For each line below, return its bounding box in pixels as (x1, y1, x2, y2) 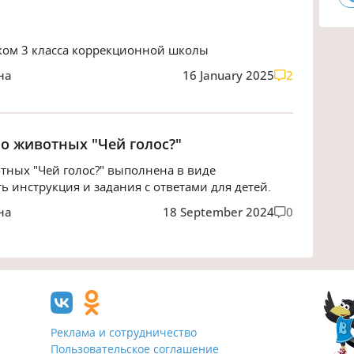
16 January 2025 (182, 66, 274, 83)
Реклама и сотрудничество (51, 324, 198, 340)
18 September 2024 (162, 204, 274, 220)
